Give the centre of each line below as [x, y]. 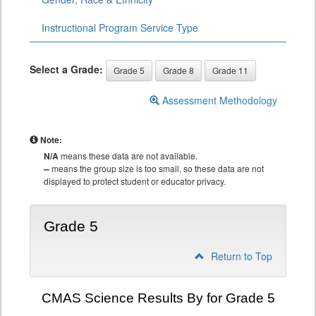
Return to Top [240, 256]
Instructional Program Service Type [120, 28]
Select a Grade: [66, 69]
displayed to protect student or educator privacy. [135, 181]
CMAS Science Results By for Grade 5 [158, 298]
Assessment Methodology [218, 101]
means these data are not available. [128, 156]
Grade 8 [178, 71]
